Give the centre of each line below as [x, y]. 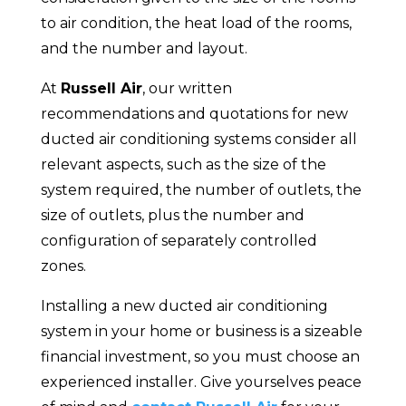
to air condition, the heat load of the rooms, [196, 24]
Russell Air [101, 89]
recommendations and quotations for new [194, 114]
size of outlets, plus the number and [172, 216]
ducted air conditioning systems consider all [198, 140]
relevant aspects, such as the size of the [183, 165]
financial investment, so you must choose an [200, 357]
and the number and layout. [144, 49]
